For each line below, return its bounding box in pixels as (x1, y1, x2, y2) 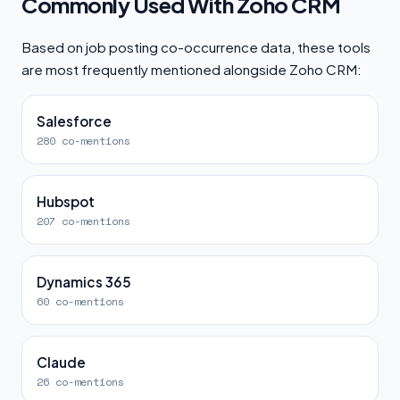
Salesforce (37, 112, 112, 129)
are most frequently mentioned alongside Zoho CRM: (21, 61, 362, 78)
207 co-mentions (37, 213, 130, 229)
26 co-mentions (37, 374, 124, 389)
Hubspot (37, 193, 95, 210)
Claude (37, 354, 86, 371)
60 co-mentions (37, 294, 124, 309)
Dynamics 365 (37, 273, 131, 290)
